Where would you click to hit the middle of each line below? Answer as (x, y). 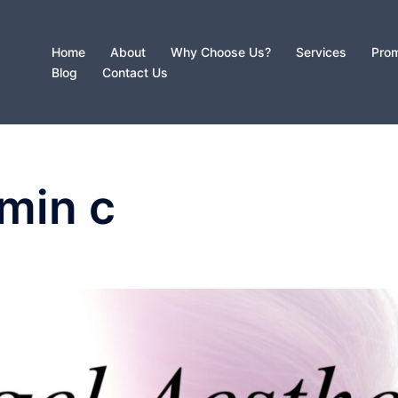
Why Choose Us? (221, 52)
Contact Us (135, 72)
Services (321, 52)
